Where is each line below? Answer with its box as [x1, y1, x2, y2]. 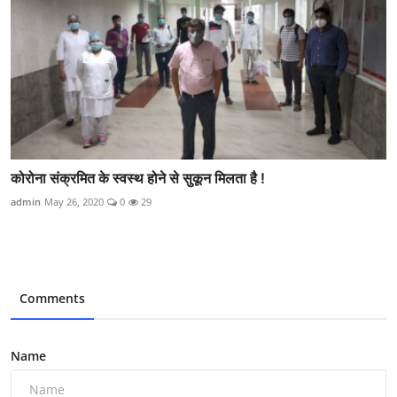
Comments [19, 290, 85, 307]
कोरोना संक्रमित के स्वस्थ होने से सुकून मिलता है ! [11, 169, 269, 188]
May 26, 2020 [44, 195, 104, 209]
